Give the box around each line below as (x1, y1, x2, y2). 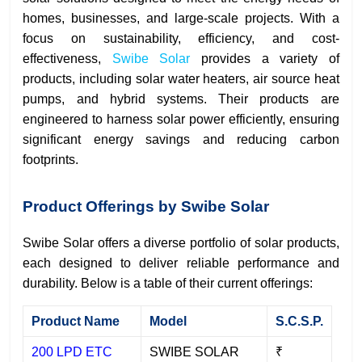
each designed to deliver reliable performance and (23, 256, 339, 271)
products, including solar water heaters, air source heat (23, 72, 339, 86)
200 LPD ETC (32, 345, 113, 360)
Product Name (32, 314, 120, 329)
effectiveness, (23, 52, 112, 66)
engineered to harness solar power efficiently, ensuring (23, 112, 339, 127)
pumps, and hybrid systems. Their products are (23, 92, 339, 107)
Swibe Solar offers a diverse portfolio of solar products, (23, 236, 339, 250)
